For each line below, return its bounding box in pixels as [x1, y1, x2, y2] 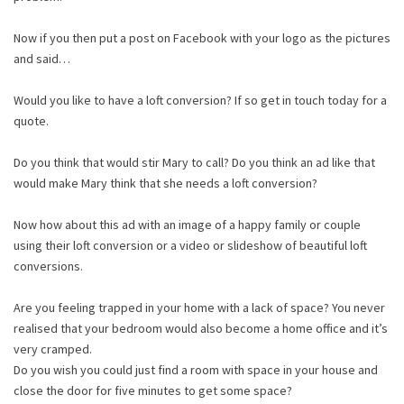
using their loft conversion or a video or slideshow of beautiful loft [14, 236, 367, 253]
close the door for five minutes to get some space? [14, 381, 292, 399]
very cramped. [14, 340, 92, 357]
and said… [14, 50, 70, 67]
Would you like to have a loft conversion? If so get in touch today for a [14, 91, 387, 108]
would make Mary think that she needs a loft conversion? [14, 174, 317, 191]
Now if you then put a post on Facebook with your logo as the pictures [14, 29, 390, 46]
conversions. [14, 257, 83, 274]
